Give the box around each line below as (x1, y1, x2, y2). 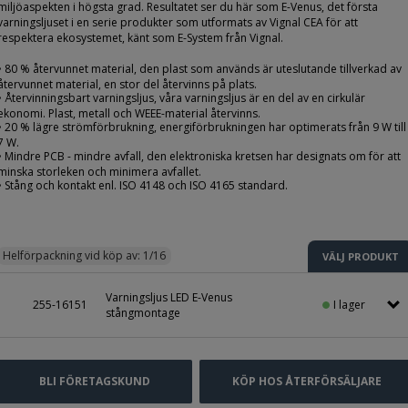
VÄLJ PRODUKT (322, 249, 399, 263)
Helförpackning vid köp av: (3, 248, 143, 264)
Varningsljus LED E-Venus (106, 289, 232, 305)
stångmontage (106, 304, 180, 321)
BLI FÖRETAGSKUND (39, 372, 151, 389)
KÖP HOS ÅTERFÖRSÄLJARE (231, 372, 382, 389)
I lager (333, 296, 365, 312)
